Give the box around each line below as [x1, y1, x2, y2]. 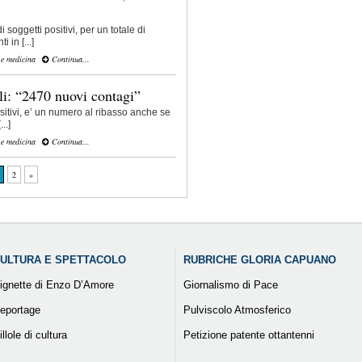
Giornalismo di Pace [183, 279, 278, 292]
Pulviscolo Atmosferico [183, 304, 291, 317]
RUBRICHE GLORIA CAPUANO [183, 254, 336, 267]
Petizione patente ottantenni [183, 329, 314, 342]
